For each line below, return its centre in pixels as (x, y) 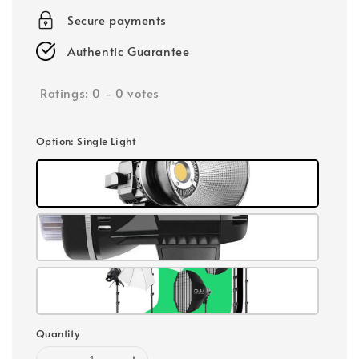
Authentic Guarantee (129, 51)
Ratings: (67, 93)
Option (54, 141)
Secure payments (117, 20)
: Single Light (103, 141)
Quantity (58, 333)
